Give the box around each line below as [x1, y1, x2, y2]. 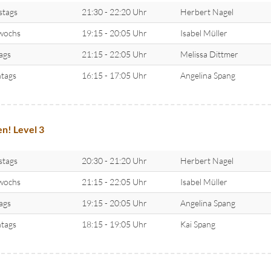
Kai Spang [180, 218, 215, 229]
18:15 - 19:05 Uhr [81, 218, 147, 229]
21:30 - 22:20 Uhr [81, 7, 147, 18]
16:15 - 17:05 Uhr [81, 70, 147, 81]
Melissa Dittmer [180, 49, 238, 60]
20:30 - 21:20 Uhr [81, 155, 147, 166]
